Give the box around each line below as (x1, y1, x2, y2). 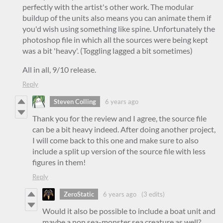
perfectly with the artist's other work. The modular (22, 1, 194, 11)
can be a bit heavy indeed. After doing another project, (32, 124, 216, 134)
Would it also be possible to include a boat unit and (42, 206, 216, 216)
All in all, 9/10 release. (22, 64, 96, 74)
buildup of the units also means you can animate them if (22, 12, 211, 22)
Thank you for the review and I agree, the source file (32, 113, 207, 123)
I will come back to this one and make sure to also (32, 135, 199, 145)
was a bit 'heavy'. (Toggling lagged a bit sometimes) (22, 45, 193, 55)
